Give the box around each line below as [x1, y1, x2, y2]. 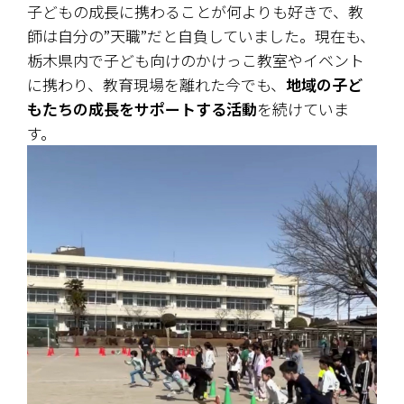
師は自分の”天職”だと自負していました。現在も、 [27, 23, 375, 47]
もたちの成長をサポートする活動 [27, 96, 257, 120]
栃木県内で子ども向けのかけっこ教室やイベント [27, 48, 364, 71]
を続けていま [257, 96, 349, 120]
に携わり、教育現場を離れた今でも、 [27, 72, 286, 96]
